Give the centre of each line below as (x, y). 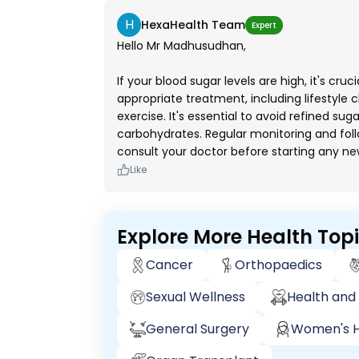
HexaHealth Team (193, 25)
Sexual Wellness (196, 297)
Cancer (169, 265)
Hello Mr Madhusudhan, (182, 46)
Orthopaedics (278, 265)
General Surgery (198, 329)
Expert (264, 25)
